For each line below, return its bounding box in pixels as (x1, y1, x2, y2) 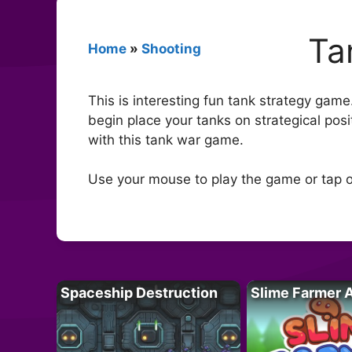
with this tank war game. (88, 131, 244, 148)
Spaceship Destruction (60, 284, 218, 301)
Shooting (141, 40, 201, 57)
